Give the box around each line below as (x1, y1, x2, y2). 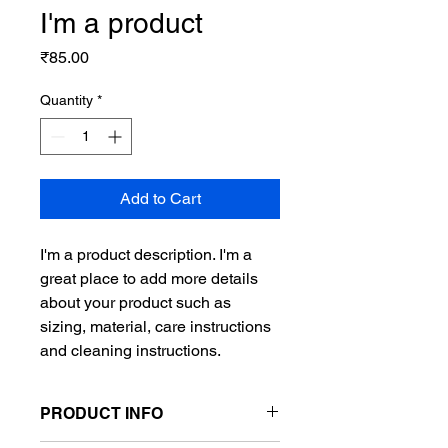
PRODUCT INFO (40, 404, 163, 423)
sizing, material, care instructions (40, 317, 271, 336)
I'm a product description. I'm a (40, 245, 252, 264)
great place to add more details (40, 269, 258, 288)
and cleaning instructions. (40, 341, 221, 360)
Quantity (40, 92, 93, 108)
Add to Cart (119, 189, 201, 208)
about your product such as (40, 293, 231, 312)
